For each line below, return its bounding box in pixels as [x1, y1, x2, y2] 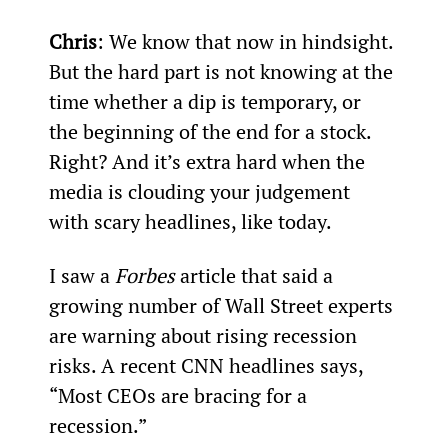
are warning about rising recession [48, 321, 362, 349]
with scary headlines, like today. [48, 207, 332, 235]
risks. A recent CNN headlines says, [48, 351, 368, 379]
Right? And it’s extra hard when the [48, 147, 370, 175]
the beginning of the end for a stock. [48, 117, 376, 145]
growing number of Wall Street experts [48, 291, 398, 319]
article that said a [174, 261, 338, 289]
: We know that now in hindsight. [96, 27, 398, 55]
